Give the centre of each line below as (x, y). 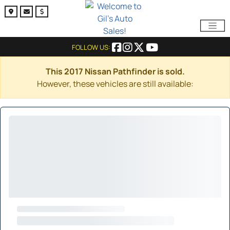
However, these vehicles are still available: (115, 84)
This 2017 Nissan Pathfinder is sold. (115, 71)
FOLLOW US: (92, 47)
